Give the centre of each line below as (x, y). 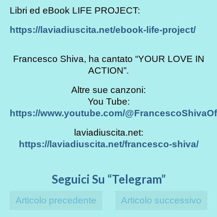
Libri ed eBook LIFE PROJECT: (75, 11)
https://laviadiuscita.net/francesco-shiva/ (108, 144)
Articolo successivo (161, 201)
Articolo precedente (56, 201)
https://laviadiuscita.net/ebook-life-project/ (103, 30)
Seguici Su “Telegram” (108, 179)
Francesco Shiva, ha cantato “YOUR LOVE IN (108, 59)
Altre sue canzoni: (108, 90)
